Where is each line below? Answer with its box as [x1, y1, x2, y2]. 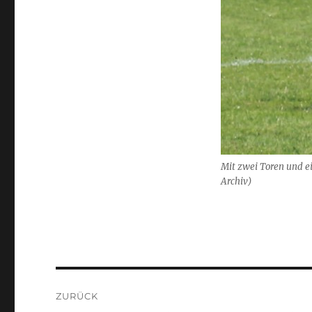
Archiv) [220, 175, 252, 187]
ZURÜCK [56, 290, 99, 302]
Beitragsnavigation [55, 272, 222, 293]
